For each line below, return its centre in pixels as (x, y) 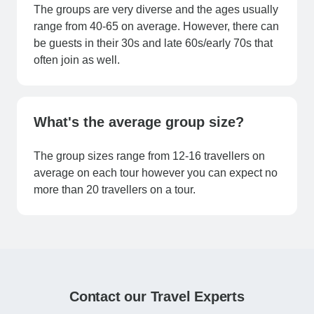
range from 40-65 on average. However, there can (156, 27)
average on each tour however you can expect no (156, 173)
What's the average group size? (139, 122)
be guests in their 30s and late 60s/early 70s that (153, 43)
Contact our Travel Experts (157, 297)
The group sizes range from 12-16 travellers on (149, 156)
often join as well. (77, 60)
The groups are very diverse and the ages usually (156, 10)
